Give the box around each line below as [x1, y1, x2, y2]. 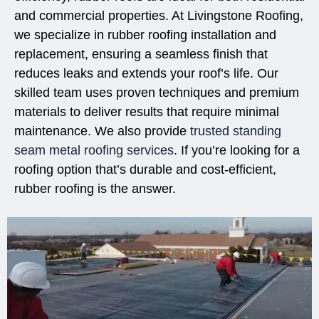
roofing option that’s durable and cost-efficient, [14, 162, 276, 177]
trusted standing [190, 124, 281, 139]
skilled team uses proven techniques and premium [14, 85, 299, 100]
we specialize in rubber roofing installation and [14, 28, 276, 43]
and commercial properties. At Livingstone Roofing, [14, 9, 303, 23]
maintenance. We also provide [14, 124, 190, 139]
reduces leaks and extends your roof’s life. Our [14, 66, 278, 81]
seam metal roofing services [14, 143, 174, 158]
